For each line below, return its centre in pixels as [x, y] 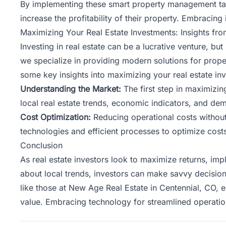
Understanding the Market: [72, 89]
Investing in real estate [63, 46]
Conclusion [41, 145]
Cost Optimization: [57, 117]
